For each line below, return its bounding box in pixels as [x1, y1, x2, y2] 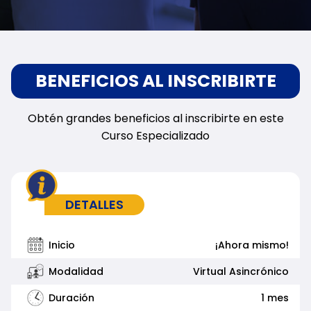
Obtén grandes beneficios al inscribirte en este [27, 110, 284, 126]
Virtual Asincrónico [192, 264, 289, 278]
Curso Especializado [101, 127, 210, 144]
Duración [49, 290, 95, 305]
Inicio [49, 237, 76, 252]
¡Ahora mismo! [215, 237, 289, 252]
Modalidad [49, 264, 104, 278]
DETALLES [65, 195, 124, 213]
